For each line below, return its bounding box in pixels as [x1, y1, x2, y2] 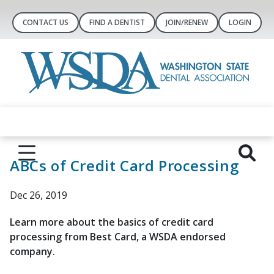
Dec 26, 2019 [10, 188, 67, 202]
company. [10, 245, 55, 258]
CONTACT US [23, 17, 68, 28]
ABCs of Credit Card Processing [10, 155, 239, 176]
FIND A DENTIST [89, 17, 145, 28]
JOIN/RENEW [166, 17, 208, 28]
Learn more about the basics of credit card [10, 215, 213, 229]
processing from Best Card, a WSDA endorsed [10, 230, 226, 243]
